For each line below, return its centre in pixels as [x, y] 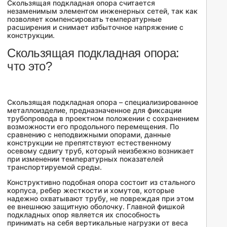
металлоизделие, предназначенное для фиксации [94, 110]
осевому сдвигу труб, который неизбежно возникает [101, 151]
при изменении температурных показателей [85, 159]
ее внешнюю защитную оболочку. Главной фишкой [96, 206]
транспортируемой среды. [54, 167]
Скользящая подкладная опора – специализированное [103, 102]
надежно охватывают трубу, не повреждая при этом [101, 198]
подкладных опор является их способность [84, 215]
